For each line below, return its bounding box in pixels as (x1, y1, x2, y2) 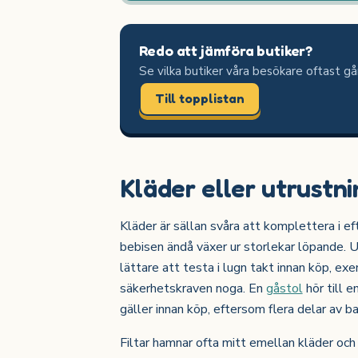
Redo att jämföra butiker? (138, 41, 312, 59)
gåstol (265, 280, 303, 298)
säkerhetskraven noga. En (119, 280, 266, 298)
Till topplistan (154, 89, 245, 106)
